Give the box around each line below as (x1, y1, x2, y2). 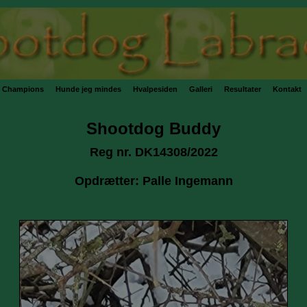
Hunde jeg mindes (56, 85, 121, 93)
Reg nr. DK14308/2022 (89, 145, 218, 159)
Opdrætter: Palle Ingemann (74, 174, 233, 188)
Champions (2, 85, 44, 93)
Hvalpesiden (133, 85, 177, 93)
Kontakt (273, 85, 302, 93)
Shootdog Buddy (86, 119, 221, 138)
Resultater (224, 85, 261, 93)
